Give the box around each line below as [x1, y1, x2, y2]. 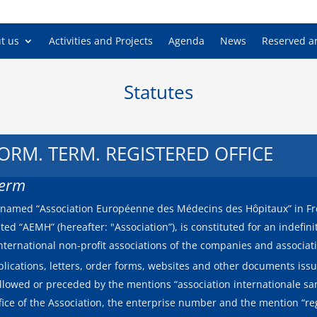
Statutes [124, 79, 193, 105]
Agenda [168, 34, 205, 47]
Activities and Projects [49, 34, 154, 47]
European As [128, 8, 189, 22]
